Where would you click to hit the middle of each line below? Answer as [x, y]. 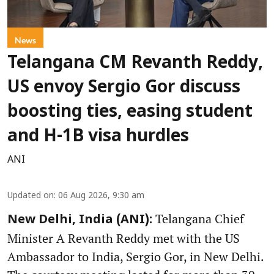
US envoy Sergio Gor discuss [124, 88]
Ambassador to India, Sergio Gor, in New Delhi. [135, 256]
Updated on [31, 196]
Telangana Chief [198, 218]
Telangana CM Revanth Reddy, [135, 63]
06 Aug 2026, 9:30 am [101, 196]
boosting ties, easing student [130, 112]
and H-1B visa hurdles [98, 137]
